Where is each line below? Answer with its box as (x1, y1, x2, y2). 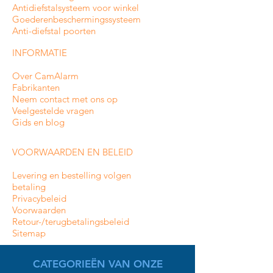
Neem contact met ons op (12, 93, 118, 105)
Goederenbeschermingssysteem (12, 13, 141, 25)
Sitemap (12, 227, 46, 239)
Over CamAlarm (12, 69, 79, 82)
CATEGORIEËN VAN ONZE (32, 257, 163, 270)
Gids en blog (12, 116, 65, 128)
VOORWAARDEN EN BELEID (12, 146, 133, 158)
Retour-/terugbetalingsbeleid (12, 215, 129, 227)
